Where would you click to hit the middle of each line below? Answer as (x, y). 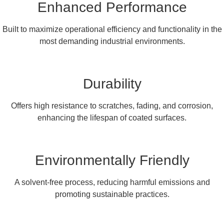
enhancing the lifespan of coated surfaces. (112, 117)
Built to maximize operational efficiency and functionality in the (112, 29)
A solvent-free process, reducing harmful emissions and (112, 182)
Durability (112, 83)
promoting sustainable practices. (112, 194)
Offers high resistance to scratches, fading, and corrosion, (112, 105)
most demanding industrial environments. (112, 41)
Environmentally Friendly (112, 160)
